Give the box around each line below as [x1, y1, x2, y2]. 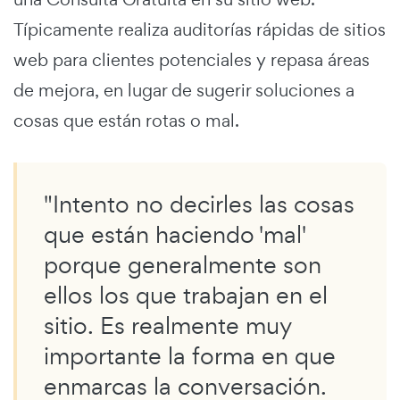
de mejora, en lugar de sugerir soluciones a [13, 78, 354, 102]
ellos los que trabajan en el [44, 279, 328, 311]
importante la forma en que [44, 339, 336, 371]
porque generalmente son [44, 248, 321, 280]
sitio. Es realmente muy [44, 309, 292, 341]
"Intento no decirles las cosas [44, 187, 354, 220]
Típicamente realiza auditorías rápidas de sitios [13, 17, 386, 41]
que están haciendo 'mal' [44, 218, 306, 250]
